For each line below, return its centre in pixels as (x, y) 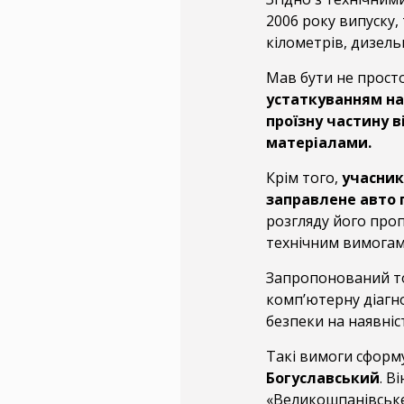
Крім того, (303, 177)
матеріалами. (318, 142)
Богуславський (322, 377)
